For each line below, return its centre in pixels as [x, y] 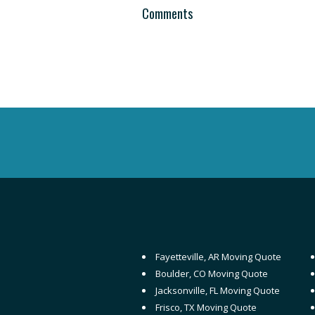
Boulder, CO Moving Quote [212, 274]
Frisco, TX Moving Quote [206, 307]
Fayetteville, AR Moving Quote [218, 257]
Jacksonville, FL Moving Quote [218, 290]
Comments [167, 13]
